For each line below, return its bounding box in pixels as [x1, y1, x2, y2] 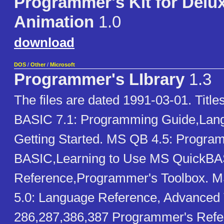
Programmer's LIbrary [14, 70, 184, 89]
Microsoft [50, 61, 75, 68]
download [14, 35, 74, 50]
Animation [14, 13, 94, 31]
